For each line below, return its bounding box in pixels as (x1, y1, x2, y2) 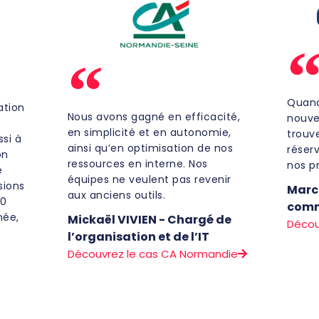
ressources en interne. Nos (67, 157, 208, 172)
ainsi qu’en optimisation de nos (67, 141, 234, 156)
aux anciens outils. (67, 188, 166, 203)
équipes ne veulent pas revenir (67, 172, 231, 187)
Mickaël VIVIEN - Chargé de (67, 211, 231, 229)
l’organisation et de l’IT (67, 229, 209, 246)
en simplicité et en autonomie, (67, 125, 231, 140)
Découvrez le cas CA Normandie (67, 246, 238, 262)
